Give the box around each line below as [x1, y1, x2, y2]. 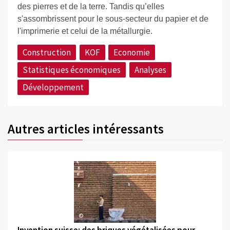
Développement [22, 81, 84, 93]
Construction [22, 47, 71, 59]
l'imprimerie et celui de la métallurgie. [17, 27, 152, 36]
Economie [113, 47, 150, 59]
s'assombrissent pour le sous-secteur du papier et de [17, 14, 208, 24]
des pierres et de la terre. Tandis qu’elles [17, 2, 164, 11]
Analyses [134, 64, 166, 76]
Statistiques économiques [22, 64, 121, 76]
